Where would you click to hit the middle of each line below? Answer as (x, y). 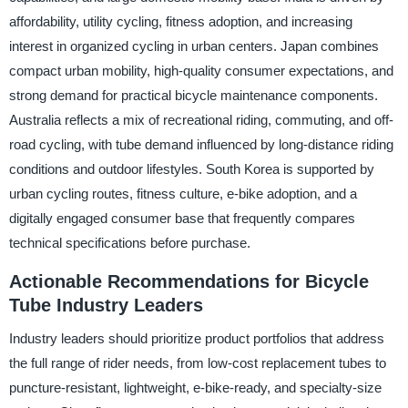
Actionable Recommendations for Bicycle (189, 282)
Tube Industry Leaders (106, 306)
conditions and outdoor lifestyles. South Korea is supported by (191, 169)
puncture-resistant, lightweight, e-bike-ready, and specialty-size (195, 387)
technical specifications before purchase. (129, 243)
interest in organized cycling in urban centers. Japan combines (194, 46)
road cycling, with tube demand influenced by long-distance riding (201, 145)
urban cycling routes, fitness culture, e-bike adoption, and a (183, 194)
